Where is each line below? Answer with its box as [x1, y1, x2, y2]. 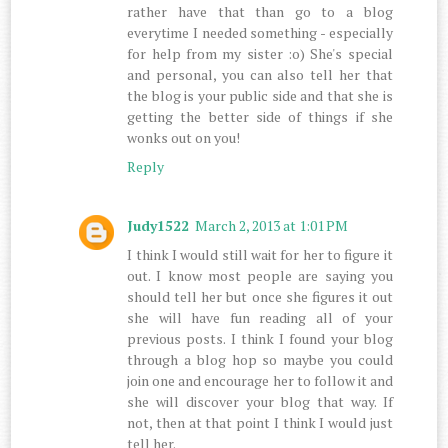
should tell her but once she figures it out [127, 286, 393, 306]
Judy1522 [127, 215, 190, 235]
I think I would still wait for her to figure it [127, 244, 393, 264]
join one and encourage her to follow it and [127, 370, 393, 390]
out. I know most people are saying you [127, 265, 393, 285]
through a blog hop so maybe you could [127, 349, 393, 369]
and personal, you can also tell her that [127, 64, 393, 84]
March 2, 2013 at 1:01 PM [195, 215, 349, 235]
